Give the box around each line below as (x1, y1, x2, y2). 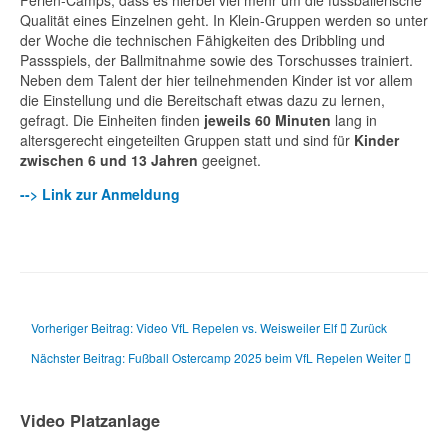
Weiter (366, 348, 401, 366)
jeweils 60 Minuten (204, 109, 335, 130)
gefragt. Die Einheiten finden (20, 109, 204, 130)
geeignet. (198, 149, 261, 170)
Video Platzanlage (20, 408, 160, 432)
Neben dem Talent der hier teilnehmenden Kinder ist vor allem (20, 69, 413, 90)
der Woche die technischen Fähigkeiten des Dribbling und (20, 29, 385, 50)
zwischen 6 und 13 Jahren (20, 149, 198, 170)
